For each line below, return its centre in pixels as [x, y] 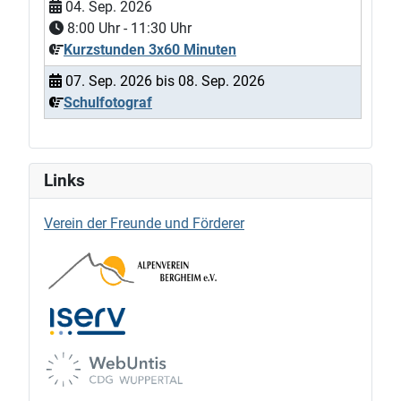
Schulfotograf [108, 103]
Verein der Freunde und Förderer [144, 224]
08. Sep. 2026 [222, 81]
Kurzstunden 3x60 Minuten [150, 50]
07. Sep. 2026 [109, 81]
